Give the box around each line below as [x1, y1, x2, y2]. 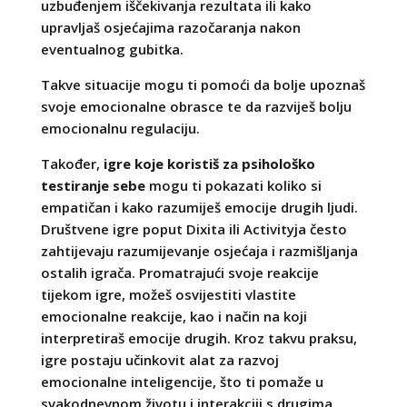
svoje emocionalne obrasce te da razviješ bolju [40, 96, 352, 115]
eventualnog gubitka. [40, 39, 184, 58]
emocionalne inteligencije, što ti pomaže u [40, 372, 323, 391]
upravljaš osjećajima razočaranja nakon [40, 17, 301, 36]
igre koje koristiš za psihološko [103, 154, 315, 173]
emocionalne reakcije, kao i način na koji [40, 306, 307, 325]
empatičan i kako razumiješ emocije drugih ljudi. [40, 197, 358, 216]
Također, [40, 154, 104, 173]
